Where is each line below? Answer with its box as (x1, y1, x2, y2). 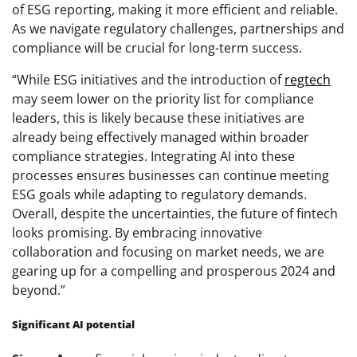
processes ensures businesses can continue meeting (12, 166, 329, 184)
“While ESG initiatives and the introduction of (12, 70, 284, 88)
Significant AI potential (12, 317, 135, 332)
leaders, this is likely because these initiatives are (12, 108, 304, 127)
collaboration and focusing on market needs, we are (12, 242, 324, 261)
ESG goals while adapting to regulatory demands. (12, 185, 307, 203)
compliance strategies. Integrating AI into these (12, 147, 295, 165)
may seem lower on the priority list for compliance (12, 89, 314, 108)
